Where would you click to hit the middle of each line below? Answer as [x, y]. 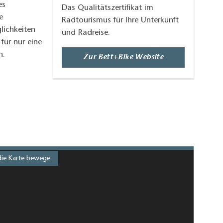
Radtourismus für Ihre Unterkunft [120, 20]
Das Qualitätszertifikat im [108, 8]
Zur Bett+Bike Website [123, 57]
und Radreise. [86, 33]
